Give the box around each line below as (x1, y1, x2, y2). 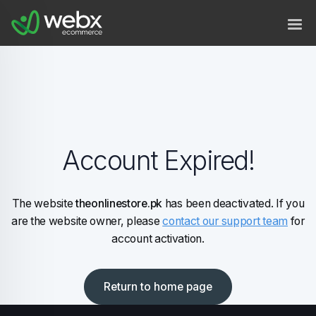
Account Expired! (62, 145, 254, 177)
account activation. (111, 231, 205, 245)
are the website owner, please (11, 214, 163, 228)
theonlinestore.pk (75, 196, 162, 210)
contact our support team (162, 214, 288, 228)
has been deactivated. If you (162, 196, 305, 210)
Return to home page (104, 279, 212, 293)
